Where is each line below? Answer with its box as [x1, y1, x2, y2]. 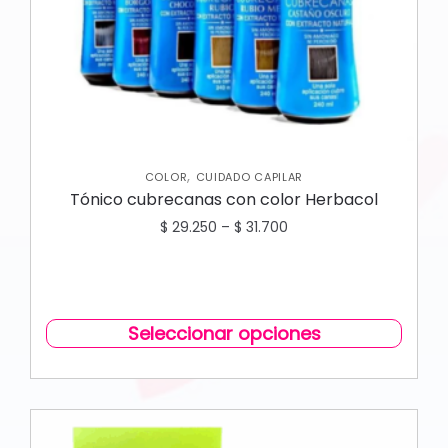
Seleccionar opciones [127, 320, 321, 346]
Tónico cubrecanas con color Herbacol [70, 187, 378, 211]
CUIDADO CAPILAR [195, 168, 304, 185]
